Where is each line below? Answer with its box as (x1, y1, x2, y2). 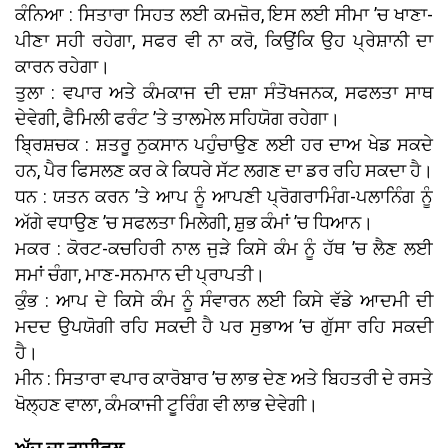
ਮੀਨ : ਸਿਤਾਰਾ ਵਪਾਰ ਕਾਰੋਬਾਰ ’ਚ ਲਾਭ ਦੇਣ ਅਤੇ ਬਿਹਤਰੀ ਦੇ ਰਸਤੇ (15, 367, 433, 389)
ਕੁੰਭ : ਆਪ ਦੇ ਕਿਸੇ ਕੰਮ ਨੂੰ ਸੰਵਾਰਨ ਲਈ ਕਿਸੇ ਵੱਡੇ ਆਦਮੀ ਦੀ (15, 289, 433, 311)
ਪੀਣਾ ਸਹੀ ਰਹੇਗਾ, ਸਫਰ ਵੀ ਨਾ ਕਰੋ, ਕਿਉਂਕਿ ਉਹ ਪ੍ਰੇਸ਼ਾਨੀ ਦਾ (15, 29, 433, 51)
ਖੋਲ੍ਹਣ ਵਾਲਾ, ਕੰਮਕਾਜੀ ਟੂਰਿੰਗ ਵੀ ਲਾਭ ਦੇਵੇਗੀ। (15, 393, 318, 415)
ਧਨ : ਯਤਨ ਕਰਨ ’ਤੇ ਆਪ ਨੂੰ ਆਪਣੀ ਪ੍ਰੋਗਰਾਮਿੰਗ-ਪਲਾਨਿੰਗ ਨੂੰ (15, 185, 433, 207)
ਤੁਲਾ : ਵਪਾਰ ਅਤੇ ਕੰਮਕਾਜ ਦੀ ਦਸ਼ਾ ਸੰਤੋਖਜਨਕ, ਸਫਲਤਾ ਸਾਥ (15, 81, 433, 103)
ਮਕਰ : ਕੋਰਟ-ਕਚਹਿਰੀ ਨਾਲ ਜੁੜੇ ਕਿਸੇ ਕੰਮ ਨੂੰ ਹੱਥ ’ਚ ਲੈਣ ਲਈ (15, 237, 433, 259)
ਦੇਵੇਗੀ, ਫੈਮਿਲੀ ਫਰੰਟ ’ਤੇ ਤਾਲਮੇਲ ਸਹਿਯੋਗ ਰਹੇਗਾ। (15, 107, 340, 129)
